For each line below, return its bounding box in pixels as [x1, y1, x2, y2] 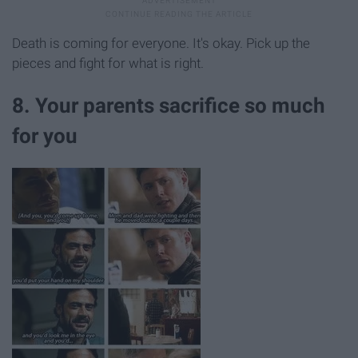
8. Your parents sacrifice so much [12, 93, 325, 118]
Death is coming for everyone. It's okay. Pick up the [12, 35, 310, 52]
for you [12, 124, 78, 149]
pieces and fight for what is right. [12, 55, 204, 72]
